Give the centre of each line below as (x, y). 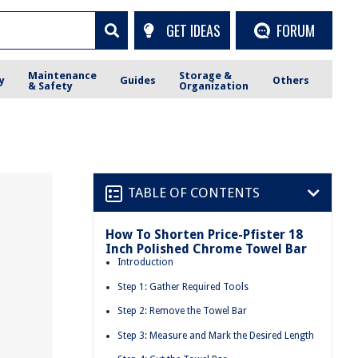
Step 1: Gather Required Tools (183, 286)
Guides (138, 80)
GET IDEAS (193, 30)
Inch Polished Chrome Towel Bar (206, 249)
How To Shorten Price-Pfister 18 (204, 235)
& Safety (51, 86)
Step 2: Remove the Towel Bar (182, 311)
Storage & (206, 75)
